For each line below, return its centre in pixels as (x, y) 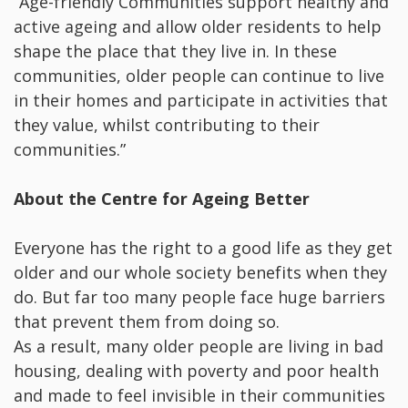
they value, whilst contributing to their (167, 125)
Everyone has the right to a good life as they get (203, 248)
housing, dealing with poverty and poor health (196, 371)
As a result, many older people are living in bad (199, 347)
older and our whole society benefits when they (200, 273)
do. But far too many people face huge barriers (199, 297)
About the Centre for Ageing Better (162, 199)
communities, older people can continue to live (199, 76)
